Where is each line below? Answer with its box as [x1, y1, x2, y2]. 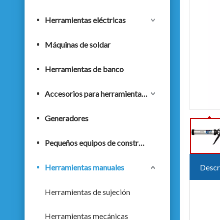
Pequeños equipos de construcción [138, 138, 144, 147]
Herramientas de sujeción [45, 187, 130, 196]
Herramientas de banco [45, 64, 124, 74]
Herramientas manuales [45, 163, 124, 172]
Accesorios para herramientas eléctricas [141, 89, 147, 98]
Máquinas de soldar [45, 40, 110, 49]
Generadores [45, 113, 88, 123]
